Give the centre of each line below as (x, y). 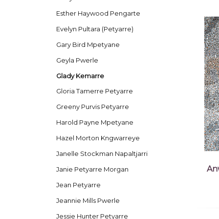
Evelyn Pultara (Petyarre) (95, 29)
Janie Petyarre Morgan (92, 169)
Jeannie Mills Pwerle (88, 201)
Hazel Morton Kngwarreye (98, 138)
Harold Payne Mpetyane (95, 122)
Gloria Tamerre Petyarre (94, 91)
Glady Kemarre (80, 76)
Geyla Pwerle (77, 60)
